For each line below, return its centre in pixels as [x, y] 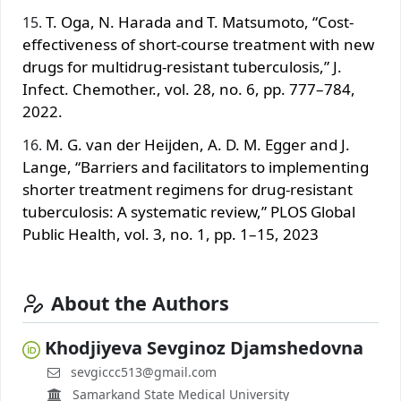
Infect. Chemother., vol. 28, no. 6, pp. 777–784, [189, 89]
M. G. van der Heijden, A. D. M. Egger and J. [198, 144]
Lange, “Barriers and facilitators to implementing [196, 166]
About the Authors [140, 303]
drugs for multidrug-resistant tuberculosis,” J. [182, 66]
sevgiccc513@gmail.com [144, 371]
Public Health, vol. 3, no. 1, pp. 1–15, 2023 [171, 234]
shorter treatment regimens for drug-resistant [188, 189]
